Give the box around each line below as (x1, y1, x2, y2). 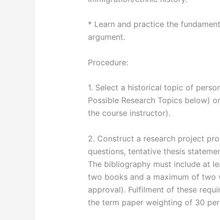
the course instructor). (87, 108, 170, 118)
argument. (87, 32, 125, 42)
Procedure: (87, 57, 128, 67)
